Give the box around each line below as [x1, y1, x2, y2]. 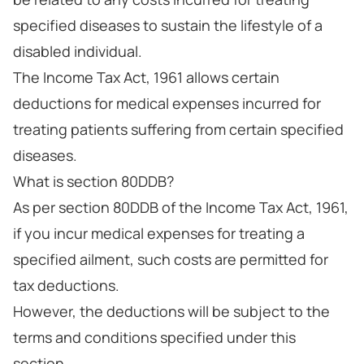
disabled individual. [13, 41, 142, 61]
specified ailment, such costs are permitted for [13, 249, 328, 269]
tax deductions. [13, 275, 119, 295]
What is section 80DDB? [13, 171, 174, 191]
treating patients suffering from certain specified [13, 119, 344, 139]
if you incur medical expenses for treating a [13, 223, 305, 243]
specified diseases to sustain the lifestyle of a [13, 15, 323, 35]
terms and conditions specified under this [13, 327, 296, 347]
